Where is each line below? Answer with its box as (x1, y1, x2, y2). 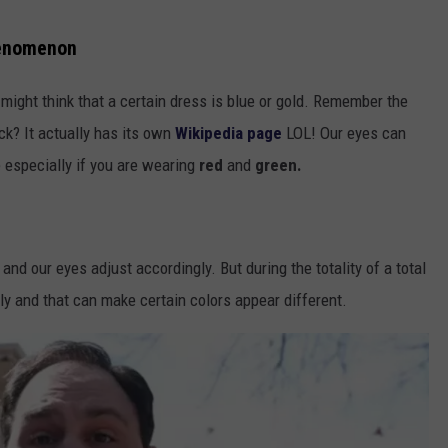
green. (251, 154, 302, 175)
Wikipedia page (175, 122, 286, 143)
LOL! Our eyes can (286, 122, 406, 143)
